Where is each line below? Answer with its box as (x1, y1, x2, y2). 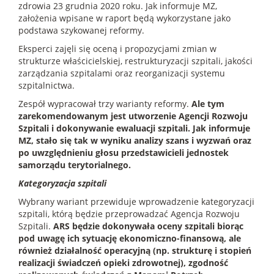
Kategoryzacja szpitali (18, 177, 106, 189)
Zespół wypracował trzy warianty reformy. (18, 97, 191, 109)
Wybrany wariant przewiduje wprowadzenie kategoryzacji (18, 195, 254, 207)
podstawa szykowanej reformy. (18, 24, 144, 36)
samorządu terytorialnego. (18, 158, 131, 171)
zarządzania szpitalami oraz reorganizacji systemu (18, 67, 225, 79)
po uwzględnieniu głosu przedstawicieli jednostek (18, 146, 229, 158)
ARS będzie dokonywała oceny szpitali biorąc (53, 220, 243, 232)
